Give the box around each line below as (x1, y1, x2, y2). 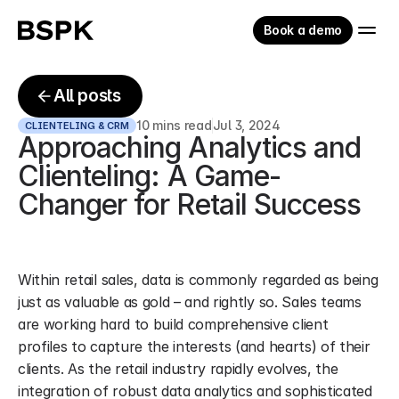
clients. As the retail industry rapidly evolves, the (18, 360, 338, 378)
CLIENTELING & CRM (25, 119, 129, 132)
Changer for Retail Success (18, 187, 362, 222)
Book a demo (264, 22, 342, 37)
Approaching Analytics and (18, 130, 362, 165)
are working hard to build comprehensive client (18, 315, 329, 333)
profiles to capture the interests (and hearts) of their (18, 338, 370, 355)
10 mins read (136, 118, 212, 133)
